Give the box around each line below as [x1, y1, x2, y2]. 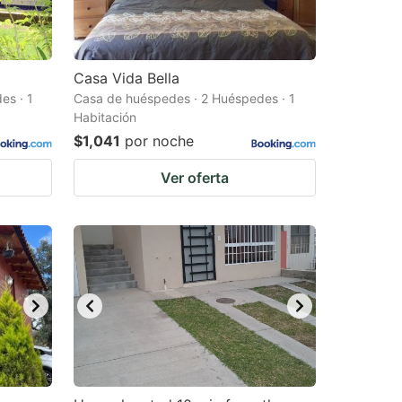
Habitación [74, 109, 136, 125]
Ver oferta [161, 169, 229, 187]
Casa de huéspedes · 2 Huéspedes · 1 [74, 91, 295, 106]
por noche [125, 132, 194, 150]
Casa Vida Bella [74, 69, 179, 87]
